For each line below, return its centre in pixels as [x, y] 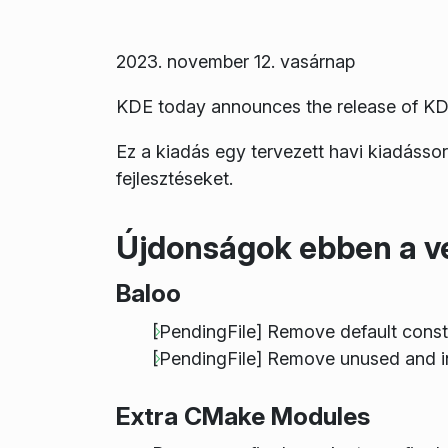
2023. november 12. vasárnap [235, 61]
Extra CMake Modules [242, 415]
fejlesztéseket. [174, 178]
